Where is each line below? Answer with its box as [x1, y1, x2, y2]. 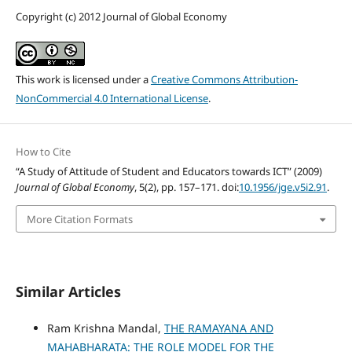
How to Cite [15, 145, 71, 159]
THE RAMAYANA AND [163, 320, 273, 335]
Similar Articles [15, 281, 121, 301]
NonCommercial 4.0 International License [15, 91, 208, 106]
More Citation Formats [26, 211, 133, 226]
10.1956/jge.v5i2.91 [238, 180, 327, 195]
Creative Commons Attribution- [150, 72, 298, 87]
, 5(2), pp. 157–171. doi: [134, 180, 239, 195]
